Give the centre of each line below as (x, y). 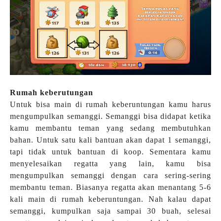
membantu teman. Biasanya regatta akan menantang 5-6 (110, 187)
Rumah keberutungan (52, 93)
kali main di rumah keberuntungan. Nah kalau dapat (110, 199)
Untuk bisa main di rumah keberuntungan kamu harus (110, 105)
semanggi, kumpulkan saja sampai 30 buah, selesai (110, 211)
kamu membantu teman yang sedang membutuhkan (110, 128)
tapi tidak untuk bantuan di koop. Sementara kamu (110, 152)
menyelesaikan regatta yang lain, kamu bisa (110, 164)
